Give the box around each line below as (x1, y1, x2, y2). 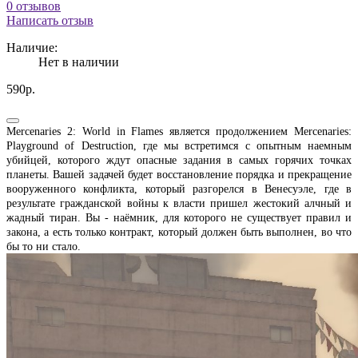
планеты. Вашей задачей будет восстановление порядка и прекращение (6, 168, 352, 181)
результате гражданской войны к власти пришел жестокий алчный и (6, 197, 352, 209)
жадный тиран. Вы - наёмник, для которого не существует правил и (6, 211, 352, 224)
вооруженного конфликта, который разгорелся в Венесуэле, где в (6, 182, 352, 195)
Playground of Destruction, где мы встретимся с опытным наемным (6, 139, 352, 152)
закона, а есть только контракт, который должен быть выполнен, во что (6, 225, 352, 238)
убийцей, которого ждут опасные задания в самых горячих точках (6, 153, 352, 166)
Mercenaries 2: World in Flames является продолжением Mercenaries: (6, 125, 352, 137)
